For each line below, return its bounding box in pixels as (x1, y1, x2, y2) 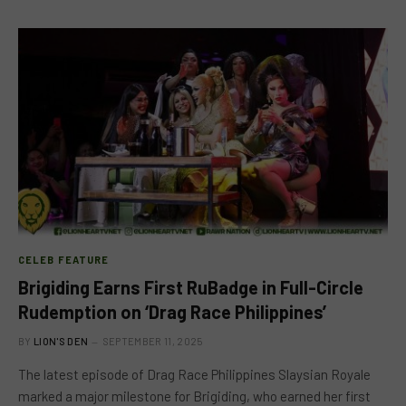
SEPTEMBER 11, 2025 (102, 334, 203, 347)
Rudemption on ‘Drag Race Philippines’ (18, 300, 326, 323)
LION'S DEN (34, 334, 89, 347)
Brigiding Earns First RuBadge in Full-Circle (18, 275, 363, 298)
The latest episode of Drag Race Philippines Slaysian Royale (18, 365, 371, 382)
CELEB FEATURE (18, 253, 110, 266)
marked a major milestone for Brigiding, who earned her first (18, 387, 371, 404)
